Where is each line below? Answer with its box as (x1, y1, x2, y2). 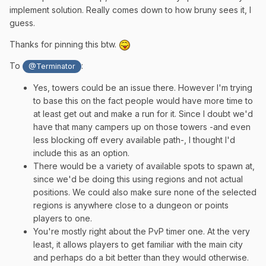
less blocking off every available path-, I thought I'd (33, 135, 235, 145)
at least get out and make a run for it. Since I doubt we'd (33, 109, 253, 119)
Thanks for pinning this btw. (9, 39, 119, 49)
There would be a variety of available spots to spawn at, (33, 161, 255, 172)
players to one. (33, 213, 92, 224)
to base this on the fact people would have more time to (33, 96, 253, 106)
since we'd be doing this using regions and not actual (33, 174, 243, 185)
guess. (9, 17, 35, 28)
